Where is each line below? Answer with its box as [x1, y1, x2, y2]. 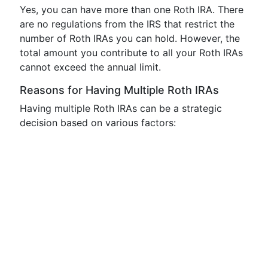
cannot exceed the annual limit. [20, 61, 161, 73]
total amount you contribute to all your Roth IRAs [20, 47, 243, 59]
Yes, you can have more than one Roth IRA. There [20, 4, 243, 16]
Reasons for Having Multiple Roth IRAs [20, 84, 219, 96]
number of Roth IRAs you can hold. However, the [20, 32, 240, 44]
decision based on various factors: [20, 117, 176, 129]
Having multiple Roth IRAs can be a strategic [20, 102, 222, 114]
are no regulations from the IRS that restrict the [20, 18, 234, 30]
